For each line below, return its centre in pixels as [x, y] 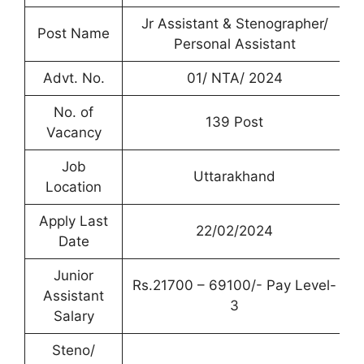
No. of [74, 112]
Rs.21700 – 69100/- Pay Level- [234, 285]
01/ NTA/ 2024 [234, 78]
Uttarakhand [234, 176]
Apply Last [74, 221]
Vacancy [74, 132]
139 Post [234, 122]
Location [74, 187]
